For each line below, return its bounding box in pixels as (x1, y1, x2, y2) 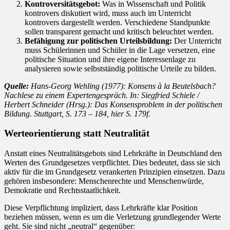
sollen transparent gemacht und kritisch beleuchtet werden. (25, 27, 214, 36)
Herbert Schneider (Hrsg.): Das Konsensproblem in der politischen (4, 100, 222, 109)
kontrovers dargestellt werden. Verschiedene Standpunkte (25, 17, 210, 27)
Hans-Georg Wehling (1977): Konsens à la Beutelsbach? (29, 81, 216, 90)
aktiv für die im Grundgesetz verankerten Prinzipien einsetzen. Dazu (4, 167, 225, 177)
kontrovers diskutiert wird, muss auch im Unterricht (25, 8, 191, 17)
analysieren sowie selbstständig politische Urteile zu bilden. (25, 64, 216, 73)
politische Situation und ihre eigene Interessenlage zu (25, 54, 196, 64)
